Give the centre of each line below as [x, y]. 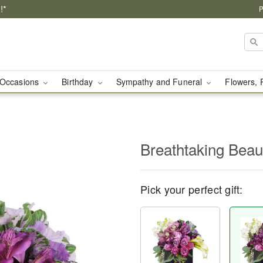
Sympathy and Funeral [160, 82]
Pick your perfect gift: [191, 189]
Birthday [79, 82]
